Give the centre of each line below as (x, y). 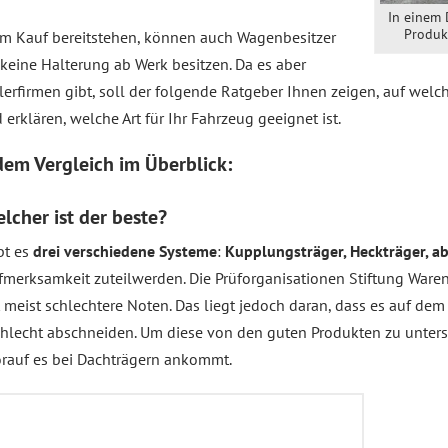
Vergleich (74, 164)
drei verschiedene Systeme (125, 251)
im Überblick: (173, 164)
